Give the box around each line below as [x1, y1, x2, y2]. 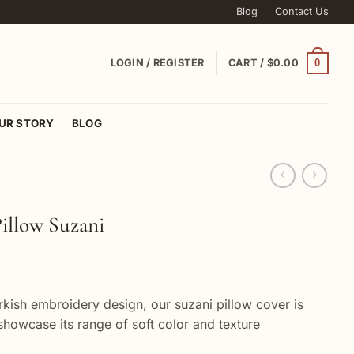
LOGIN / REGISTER [110, 57, 205, 69]
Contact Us [274, 6, 329, 17]
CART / [228, 57, 267, 69]
